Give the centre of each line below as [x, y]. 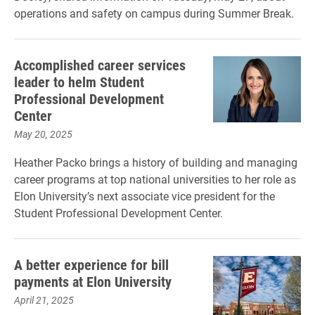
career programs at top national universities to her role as [155, 179]
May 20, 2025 [43, 134]
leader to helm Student [79, 82]
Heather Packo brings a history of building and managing [156, 162]
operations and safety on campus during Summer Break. [154, 13]
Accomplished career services [100, 65]
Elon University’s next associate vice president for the [144, 196]
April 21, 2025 [44, 300]
